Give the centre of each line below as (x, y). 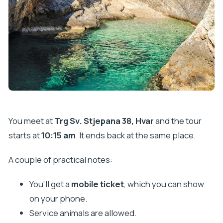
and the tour (177, 121)
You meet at (31, 121)
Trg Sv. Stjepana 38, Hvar (104, 121)
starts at (25, 135)
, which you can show (164, 184)
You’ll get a (50, 184)
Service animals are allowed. (83, 213)
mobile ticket (97, 184)
